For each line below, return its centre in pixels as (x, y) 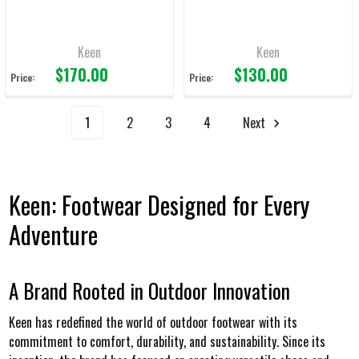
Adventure (53, 235)
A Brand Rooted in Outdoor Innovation (149, 291)
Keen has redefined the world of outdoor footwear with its (153, 323)
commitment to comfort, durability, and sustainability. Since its (167, 342)
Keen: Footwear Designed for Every (159, 205)
